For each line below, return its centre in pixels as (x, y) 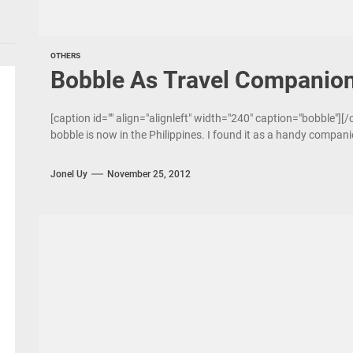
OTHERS (65, 56)
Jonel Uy (69, 174)
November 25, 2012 (149, 174)
